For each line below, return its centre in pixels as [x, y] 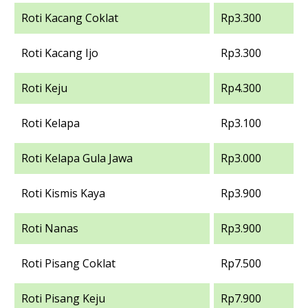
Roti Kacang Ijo [60, 53]
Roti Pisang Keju [63, 298]
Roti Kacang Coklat [70, 18]
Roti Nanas [50, 228]
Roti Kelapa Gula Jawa [77, 158]
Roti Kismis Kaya [63, 193]
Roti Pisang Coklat [68, 263]
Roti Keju [44, 88]
